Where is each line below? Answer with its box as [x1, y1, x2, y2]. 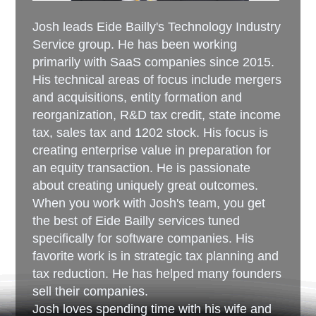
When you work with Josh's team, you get [32, 196, 266, 211]
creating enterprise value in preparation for [32, 143, 272, 158]
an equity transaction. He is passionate [32, 161, 251, 176]
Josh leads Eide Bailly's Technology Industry [32, 20, 281, 35]
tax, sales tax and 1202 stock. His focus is [32, 126, 269, 140]
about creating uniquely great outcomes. [32, 178, 259, 193]
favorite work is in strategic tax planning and [32, 249, 279, 264]
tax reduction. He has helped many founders [32, 267, 282, 281]
